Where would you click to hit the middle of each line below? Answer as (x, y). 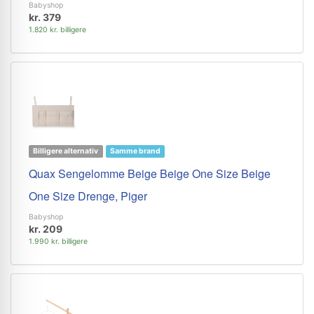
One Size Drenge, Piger (88, 196)
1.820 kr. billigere (57, 30)
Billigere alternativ (66, 151)
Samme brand (135, 151)
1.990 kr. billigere (58, 241)
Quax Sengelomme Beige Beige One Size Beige (150, 173)
